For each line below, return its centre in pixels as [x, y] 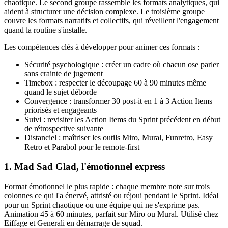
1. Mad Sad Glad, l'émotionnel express [84, 167]
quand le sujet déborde [61, 92]
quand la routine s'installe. [46, 30]
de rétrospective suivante [64, 129]
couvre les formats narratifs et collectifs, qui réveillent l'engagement [111, 21]
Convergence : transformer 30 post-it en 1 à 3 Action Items [118, 101]
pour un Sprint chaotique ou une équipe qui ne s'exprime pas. [102, 205]
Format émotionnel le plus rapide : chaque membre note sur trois [107, 186]
